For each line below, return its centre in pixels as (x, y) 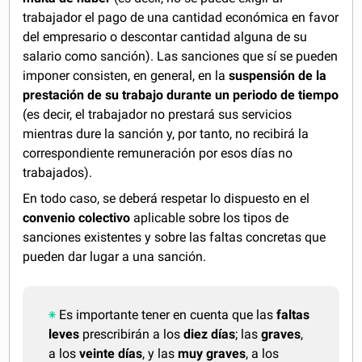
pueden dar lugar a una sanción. (115, 257)
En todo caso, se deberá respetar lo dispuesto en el (166, 198)
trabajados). (58, 173)
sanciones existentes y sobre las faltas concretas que (175, 237)
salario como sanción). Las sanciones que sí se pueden (181, 56)
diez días (210, 334)
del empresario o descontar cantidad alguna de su (165, 37)
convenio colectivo (77, 218)
